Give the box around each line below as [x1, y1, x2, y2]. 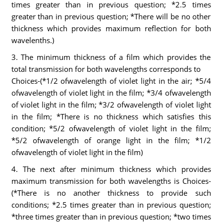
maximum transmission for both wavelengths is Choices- [11, 176, 211, 186]
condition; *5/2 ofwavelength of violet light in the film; [11, 123, 211, 133]
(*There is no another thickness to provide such [11, 188, 211, 198]
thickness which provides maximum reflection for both [11, 23, 211, 33]
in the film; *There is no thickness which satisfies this [11, 111, 211, 121]
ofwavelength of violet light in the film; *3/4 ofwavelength [11, 88, 211, 98]
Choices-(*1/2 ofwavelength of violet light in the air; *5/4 [11, 76, 211, 86]
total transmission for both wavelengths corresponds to [11, 64, 201, 74]
